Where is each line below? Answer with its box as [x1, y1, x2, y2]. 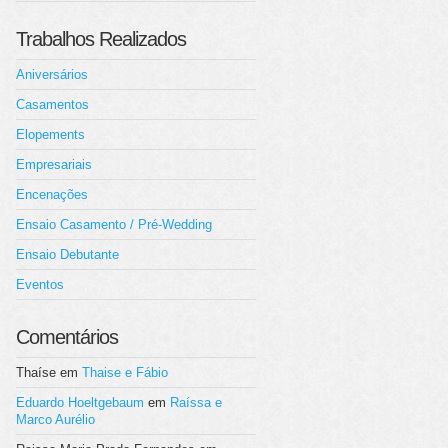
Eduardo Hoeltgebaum [16, 395, 144, 410]
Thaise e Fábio [82, 365, 168, 380]
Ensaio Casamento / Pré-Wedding [16, 217, 212, 232]
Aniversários [16, 67, 88, 82]
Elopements [16, 127, 85, 142]
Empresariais [16, 157, 92, 172]
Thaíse [16, 365, 56, 380]
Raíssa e [170, 395, 222, 410]
